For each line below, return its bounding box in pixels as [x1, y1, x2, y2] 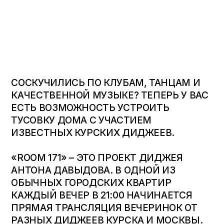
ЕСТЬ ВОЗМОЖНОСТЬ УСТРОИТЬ [11, 102, 169, 113]
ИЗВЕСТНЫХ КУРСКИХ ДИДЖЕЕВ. [11, 127, 175, 138]
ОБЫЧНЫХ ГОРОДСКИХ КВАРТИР [11, 177, 171, 188]
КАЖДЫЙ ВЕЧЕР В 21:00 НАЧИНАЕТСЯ [11, 189, 192, 201]
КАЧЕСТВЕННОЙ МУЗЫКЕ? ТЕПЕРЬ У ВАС [11, 89, 208, 101]
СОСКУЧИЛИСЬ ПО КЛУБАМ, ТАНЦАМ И [11, 77, 200, 88]
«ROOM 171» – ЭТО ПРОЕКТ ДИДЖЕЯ [11, 152, 183, 163]
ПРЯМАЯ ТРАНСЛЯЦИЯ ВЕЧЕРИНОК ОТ [11, 202, 197, 213]
